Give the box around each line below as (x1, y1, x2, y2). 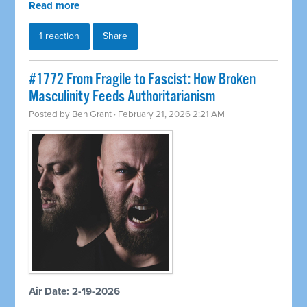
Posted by (29, 109, 73, 121)
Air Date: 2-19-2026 (29, 285, 121, 298)
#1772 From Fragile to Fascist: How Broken (29, 70, 256, 90)
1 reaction (39, 30, 80, 42)
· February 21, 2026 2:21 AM (112, 109, 225, 121)
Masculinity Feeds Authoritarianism (29, 87, 216, 108)
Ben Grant (72, 109, 112, 121)
